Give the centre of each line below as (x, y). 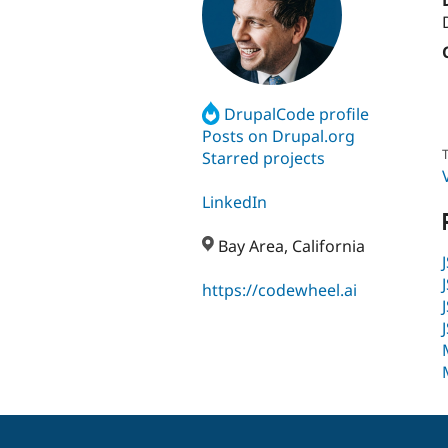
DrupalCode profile (297, 113)
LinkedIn (234, 202)
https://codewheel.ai (279, 290)
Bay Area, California (290, 246)
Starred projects (263, 157)
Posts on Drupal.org (278, 135)
